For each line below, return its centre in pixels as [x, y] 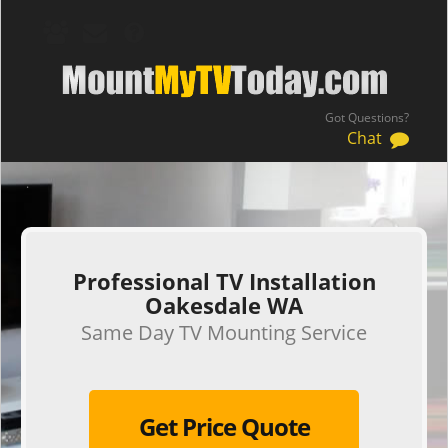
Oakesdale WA [224, 305]
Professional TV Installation [224, 281]
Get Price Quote [224, 426]
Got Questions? [367, 117]
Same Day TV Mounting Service [224, 332]
